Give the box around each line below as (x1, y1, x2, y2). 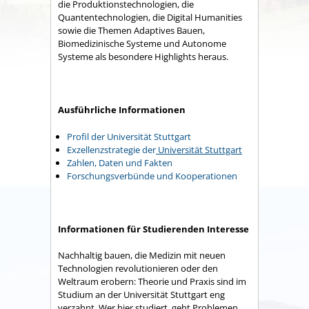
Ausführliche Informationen (58, 103, 186, 117)
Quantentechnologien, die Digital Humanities (58, 11, 242, 24)
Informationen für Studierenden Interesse (58, 222, 249, 235)
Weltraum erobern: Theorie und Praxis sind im (58, 275, 246, 288)
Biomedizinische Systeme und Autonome (58, 37, 226, 50)
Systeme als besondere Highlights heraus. (58, 50, 228, 63)
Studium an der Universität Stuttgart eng (58, 288, 225, 301)
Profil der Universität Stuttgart (67, 130, 191, 143)
